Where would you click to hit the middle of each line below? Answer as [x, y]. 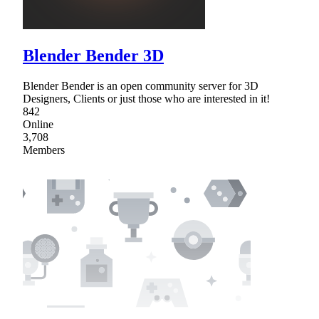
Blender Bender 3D [93, 55]
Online [38, 124]
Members [44, 150]
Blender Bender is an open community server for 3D [141, 85]
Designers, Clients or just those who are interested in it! [146, 98]
